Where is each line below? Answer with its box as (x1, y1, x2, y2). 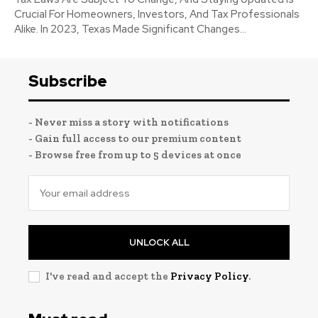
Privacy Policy (170, 269, 248, 283)
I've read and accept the (45, 269, 170, 283)
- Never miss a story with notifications (28, 115, 229, 128)
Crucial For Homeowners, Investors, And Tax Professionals (14, 6, 300, 21)
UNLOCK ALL (128, 236, 190, 248)
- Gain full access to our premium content (28, 131, 241, 145)
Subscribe (28, 70, 107, 92)
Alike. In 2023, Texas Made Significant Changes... (14, 21, 246, 36)
